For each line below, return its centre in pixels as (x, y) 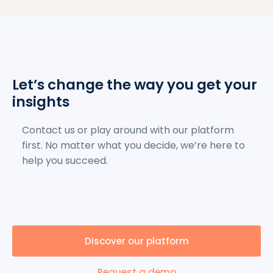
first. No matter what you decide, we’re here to (133, 146)
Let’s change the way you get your (135, 85)
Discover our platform (136, 241)
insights (41, 102)
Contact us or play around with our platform (128, 130)
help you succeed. (65, 161)
